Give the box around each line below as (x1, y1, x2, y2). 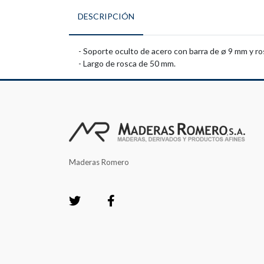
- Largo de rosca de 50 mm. (78, 58, 176, 68)
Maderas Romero (69, 157, 129, 167)
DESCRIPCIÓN (78, 11, 134, 21)
